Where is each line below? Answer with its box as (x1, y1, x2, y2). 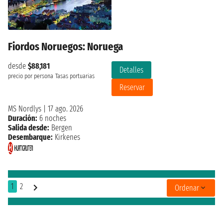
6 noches (37, 113, 66, 123)
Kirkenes (53, 132, 80, 142)
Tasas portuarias (55, 72, 95, 81)
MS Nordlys (8, 104, 41, 114)
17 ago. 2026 (48, 104, 83, 114)
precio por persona (8, 72, 53, 81)
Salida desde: (8, 123, 49, 133)
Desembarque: (8, 132, 53, 142)
